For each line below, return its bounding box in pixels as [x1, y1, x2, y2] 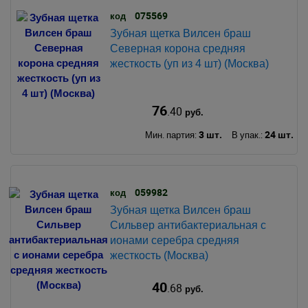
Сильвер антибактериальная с [109, 219, 266, 231]
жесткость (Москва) [109, 249, 208, 261]
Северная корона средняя [109, 42, 245, 54]
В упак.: [231, 128, 265, 141]
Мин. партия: [144, 128, 199, 141]
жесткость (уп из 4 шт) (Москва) [109, 57, 269, 69]
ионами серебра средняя [109, 234, 239, 246]
